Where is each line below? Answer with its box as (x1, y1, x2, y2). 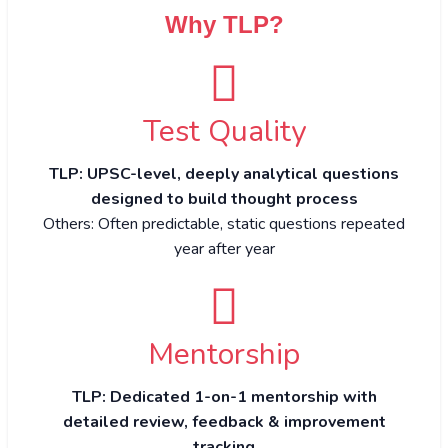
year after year (173, 237, 275, 260)
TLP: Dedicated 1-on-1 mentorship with (71, 385, 377, 408)
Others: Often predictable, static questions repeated (43, 212, 405, 235)
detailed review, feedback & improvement (62, 410, 386, 433)
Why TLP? (164, 10, 284, 38)
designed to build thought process (90, 187, 358, 210)
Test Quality (142, 110, 306, 152)
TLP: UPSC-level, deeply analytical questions (49, 162, 399, 185)
